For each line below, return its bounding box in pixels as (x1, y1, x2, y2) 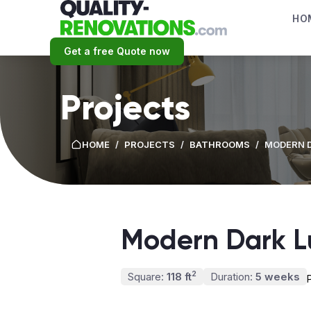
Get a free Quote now (64, 44, 170, 57)
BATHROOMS (190, 138, 250, 150)
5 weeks (253, 270, 300, 283)
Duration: (210, 270, 253, 283)
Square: (128, 270, 164, 283)
